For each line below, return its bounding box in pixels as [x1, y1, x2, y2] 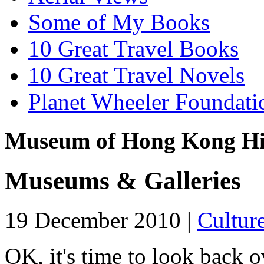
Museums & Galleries [5, 167, 241, 195]
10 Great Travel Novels [28, 62, 245, 88]
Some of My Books [28, 9, 210, 35]
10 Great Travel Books [28, 35, 239, 61]
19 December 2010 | [5, 207, 197, 233]
